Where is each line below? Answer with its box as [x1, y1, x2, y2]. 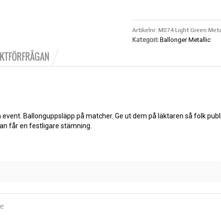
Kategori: [132, 36, 160, 43]
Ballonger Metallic [159, 36, 211, 43]
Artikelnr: [132, 27, 158, 34]
